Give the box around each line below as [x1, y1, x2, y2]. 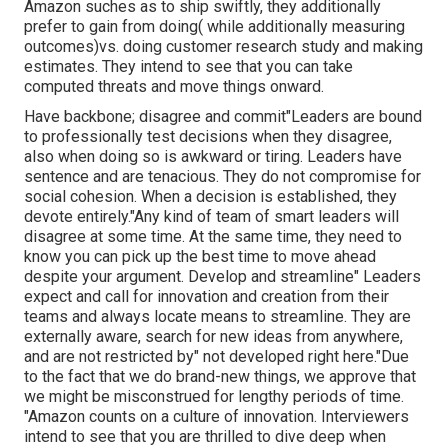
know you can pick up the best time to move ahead [24, 247, 376, 267]
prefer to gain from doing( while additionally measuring [24, 17, 405, 37]
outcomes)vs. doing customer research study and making [24, 37, 423, 57]
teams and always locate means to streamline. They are [24, 307, 411, 327]
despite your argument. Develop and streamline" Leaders [24, 267, 421, 287]
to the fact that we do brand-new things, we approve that [24, 367, 416, 387]
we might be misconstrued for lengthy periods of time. [24, 387, 404, 407]
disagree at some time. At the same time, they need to [24, 227, 402, 247]
